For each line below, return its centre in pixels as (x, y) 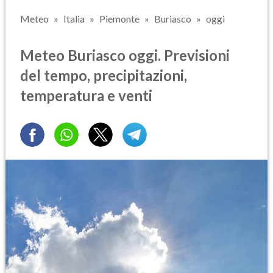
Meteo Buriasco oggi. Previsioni (125, 55)
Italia (74, 19)
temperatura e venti (86, 95)
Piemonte (119, 19)
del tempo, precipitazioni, (104, 75)
